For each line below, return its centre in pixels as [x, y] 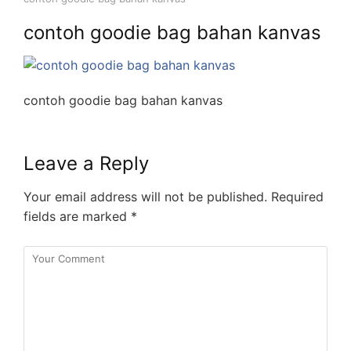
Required [295, 196]
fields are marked [77, 216]
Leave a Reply [86, 163]
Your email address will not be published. [145, 196]
